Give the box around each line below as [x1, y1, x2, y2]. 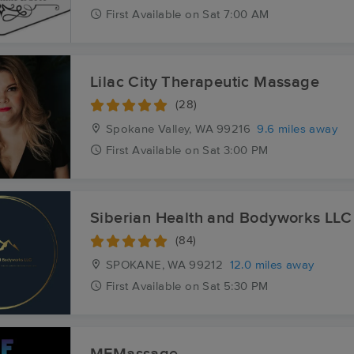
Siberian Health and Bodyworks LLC [90, 210, 352, 226]
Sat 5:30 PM [202, 281, 269, 292]
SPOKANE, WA [102, 259, 186, 271]
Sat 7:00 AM [202, 9, 269, 21]
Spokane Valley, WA [102, 123, 214, 135]
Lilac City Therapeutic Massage [90, 74, 319, 90]
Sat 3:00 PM [202, 145, 269, 156]
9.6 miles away [257, 123, 338, 135]
